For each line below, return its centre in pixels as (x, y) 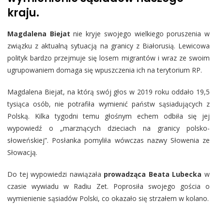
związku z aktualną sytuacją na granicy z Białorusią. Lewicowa (108, 46)
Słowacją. (22, 153)
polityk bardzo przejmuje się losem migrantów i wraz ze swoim (108, 58)
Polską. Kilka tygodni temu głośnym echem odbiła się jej (108, 116)
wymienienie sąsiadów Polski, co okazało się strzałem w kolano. (108, 199)
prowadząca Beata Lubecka (154, 174)
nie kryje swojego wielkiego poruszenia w (142, 34)
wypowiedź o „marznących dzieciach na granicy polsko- (108, 128)
